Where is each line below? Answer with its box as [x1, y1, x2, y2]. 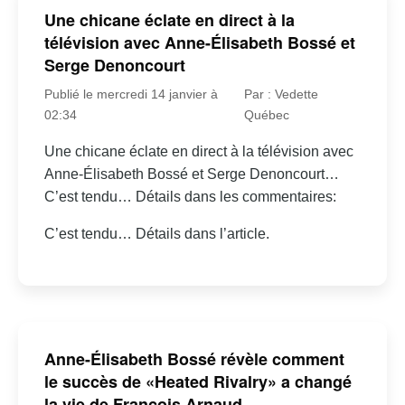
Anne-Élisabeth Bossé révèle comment [43, 346, 344, 371]
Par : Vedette [243, 86, 318, 101]
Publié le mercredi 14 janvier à [43, 86, 218, 101]
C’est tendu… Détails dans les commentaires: [43, 188, 336, 204]
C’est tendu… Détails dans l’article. [43, 225, 269, 241]
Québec [243, 107, 289, 122]
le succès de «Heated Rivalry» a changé [43, 369, 352, 393]
